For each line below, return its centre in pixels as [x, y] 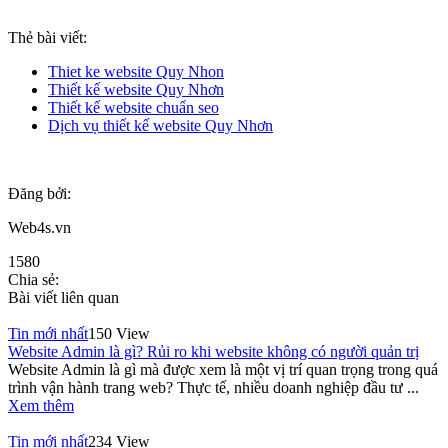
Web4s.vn [39, 228]
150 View [119, 334]
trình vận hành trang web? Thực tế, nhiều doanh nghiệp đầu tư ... [213, 388]
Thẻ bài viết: [47, 38]
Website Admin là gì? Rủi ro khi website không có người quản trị [213, 352]
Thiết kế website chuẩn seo [133, 108]
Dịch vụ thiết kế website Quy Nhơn [160, 126]
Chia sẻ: [33, 280]
